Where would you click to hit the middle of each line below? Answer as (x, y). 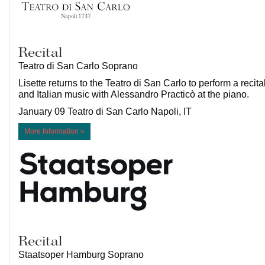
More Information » (54, 132)
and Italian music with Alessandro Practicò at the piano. (135, 95)
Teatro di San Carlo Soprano (78, 66)
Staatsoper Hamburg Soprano (81, 255)
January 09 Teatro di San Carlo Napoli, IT (105, 112)
